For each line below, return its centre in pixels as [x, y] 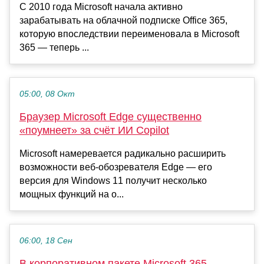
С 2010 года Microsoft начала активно [101, 6]
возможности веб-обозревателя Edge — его [116, 167]
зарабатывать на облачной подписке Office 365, [123, 20]
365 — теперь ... [54, 47]
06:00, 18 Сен [46, 240]
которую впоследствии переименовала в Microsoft [129, 34]
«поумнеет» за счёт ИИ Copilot [94, 130]
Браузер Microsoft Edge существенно [110, 116]
